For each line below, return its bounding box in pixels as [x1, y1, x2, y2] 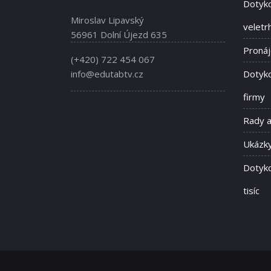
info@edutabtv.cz [71, 68, 143, 80]
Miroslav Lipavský [71, 14, 144, 27]
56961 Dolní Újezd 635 [71, 28, 167, 41]
